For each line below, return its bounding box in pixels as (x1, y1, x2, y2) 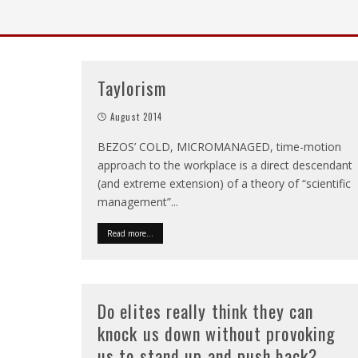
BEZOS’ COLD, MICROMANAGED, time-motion (97, 139, 341, 154)
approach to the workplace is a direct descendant (97, 157, 352, 173)
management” (97, 194, 171, 209)
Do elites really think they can (97, 298, 314, 324)
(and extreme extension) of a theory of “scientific (97, 176, 351, 191)
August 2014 (110, 110, 163, 123)
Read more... (107, 228, 153, 239)
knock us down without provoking (97, 320, 336, 346)
